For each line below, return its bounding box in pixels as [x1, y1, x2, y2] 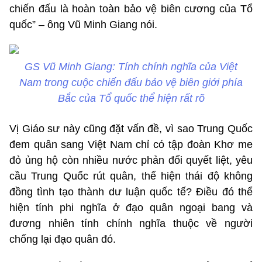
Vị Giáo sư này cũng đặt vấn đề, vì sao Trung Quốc [9, 122, 253, 135]
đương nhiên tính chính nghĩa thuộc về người [9, 217, 253, 229]
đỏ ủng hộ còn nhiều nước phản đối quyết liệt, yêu [9, 154, 253, 166]
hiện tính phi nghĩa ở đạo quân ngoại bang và [9, 201, 253, 213]
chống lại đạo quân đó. [9, 233, 116, 245]
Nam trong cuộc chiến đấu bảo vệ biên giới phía [19, 76, 243, 88]
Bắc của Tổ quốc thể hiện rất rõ [57, 92, 205, 104]
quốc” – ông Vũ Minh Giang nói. [9, 18, 157, 30]
